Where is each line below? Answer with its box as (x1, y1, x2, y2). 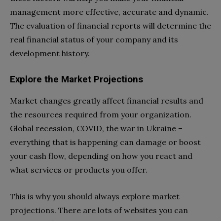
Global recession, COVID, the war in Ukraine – (10, 123, 183, 134)
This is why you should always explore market (10, 191, 180, 202)
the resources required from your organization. (10, 110, 191, 120)
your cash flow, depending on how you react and (10, 151, 192, 161)
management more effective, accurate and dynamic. (10, 7, 209, 17)
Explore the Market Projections (10, 74, 143, 85)
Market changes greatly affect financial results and (10, 96, 203, 106)
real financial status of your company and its (10, 35, 178, 45)
